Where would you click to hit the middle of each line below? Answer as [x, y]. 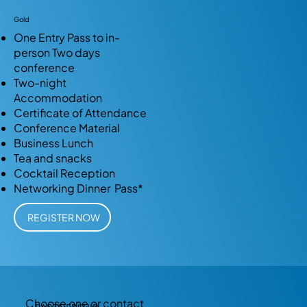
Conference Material [67, 128]
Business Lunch [53, 143]
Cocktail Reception [64, 173]
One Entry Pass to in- [67, 38]
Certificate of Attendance [80, 113]
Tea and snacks [53, 158]
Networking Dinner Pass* [78, 188]
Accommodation [58, 98]
